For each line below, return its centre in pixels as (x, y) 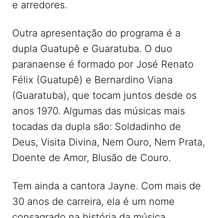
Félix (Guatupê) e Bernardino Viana (92, 80)
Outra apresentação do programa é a (96, 33)
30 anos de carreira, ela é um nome (93, 202)
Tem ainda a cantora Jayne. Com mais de (107, 186)
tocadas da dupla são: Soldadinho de (97, 127)
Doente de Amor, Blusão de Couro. (91, 158)
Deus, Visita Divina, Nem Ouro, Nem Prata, (109, 142)
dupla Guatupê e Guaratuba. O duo (92, 49)
